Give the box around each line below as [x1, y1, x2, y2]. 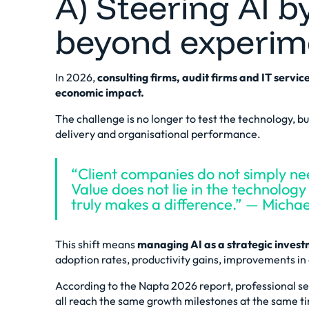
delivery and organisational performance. [55, 127, 261, 141]
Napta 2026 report [139, 279, 230, 292]
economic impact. [55, 86, 144, 99]
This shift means [55, 237, 137, 251]
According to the [55, 279, 139, 292]
